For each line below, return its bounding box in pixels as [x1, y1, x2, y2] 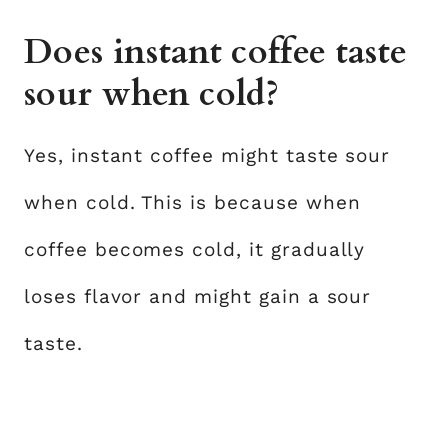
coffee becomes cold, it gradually [24, 237, 366, 261]
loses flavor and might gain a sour [24, 284, 372, 308]
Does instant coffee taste [24, 28, 408, 75]
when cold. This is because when [24, 190, 361, 214]
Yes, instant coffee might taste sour [24, 143, 391, 167]
